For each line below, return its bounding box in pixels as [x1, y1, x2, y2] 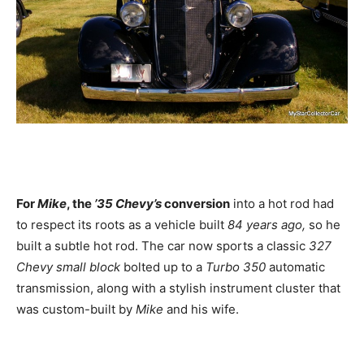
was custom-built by [16, 301, 136, 317]
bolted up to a [120, 258, 206, 275]
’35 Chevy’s [92, 195, 162, 211]
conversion [162, 195, 230, 211]
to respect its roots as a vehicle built [16, 216, 227, 232]
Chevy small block [16, 258, 120, 275]
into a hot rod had [230, 195, 334, 211]
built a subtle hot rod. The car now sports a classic [16, 237, 309, 253]
